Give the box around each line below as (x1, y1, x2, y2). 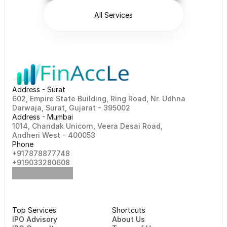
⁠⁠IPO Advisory (12, 215, 57, 223)
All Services (94, 11, 133, 19)
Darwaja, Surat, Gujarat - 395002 (12, 103, 138, 112)
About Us (112, 215, 145, 223)
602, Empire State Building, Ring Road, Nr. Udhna (12, 94, 185, 103)
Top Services (12, 206, 56, 214)
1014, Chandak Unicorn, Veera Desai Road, (12, 122, 165, 130)
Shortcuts (112, 206, 145, 214)
